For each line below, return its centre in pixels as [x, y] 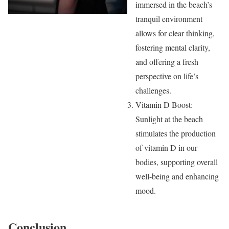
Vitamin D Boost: [164, 105]
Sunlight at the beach [169, 119]
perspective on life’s [167, 76]
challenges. [154, 90]
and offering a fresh [167, 62]
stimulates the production [176, 133]
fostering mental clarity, [173, 48]
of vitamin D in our [167, 148]
